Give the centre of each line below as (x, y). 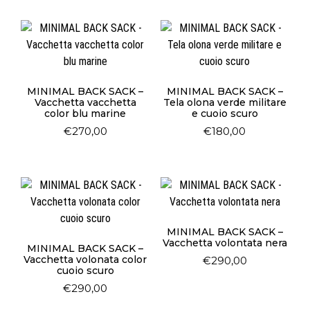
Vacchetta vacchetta (85, 102)
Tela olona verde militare (225, 102)
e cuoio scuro (225, 113)
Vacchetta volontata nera (225, 243)
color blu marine (85, 113)
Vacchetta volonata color (85, 259)
